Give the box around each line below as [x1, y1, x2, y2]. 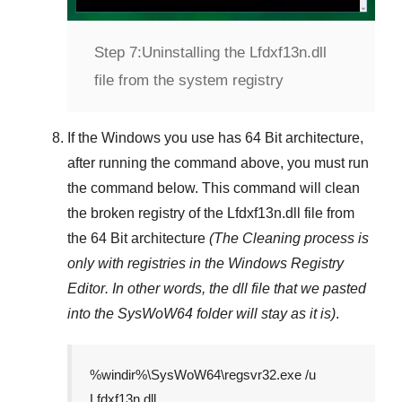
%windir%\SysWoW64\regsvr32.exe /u [90, 366, 316, 382]
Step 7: [94, 43, 142, 61]
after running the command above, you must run [67, 154, 369, 170]
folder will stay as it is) [193, 305, 336, 321]
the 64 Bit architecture [67, 230, 209, 246]
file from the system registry [94, 71, 284, 89]
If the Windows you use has [67, 129, 245, 145]
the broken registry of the [67, 205, 227, 221]
